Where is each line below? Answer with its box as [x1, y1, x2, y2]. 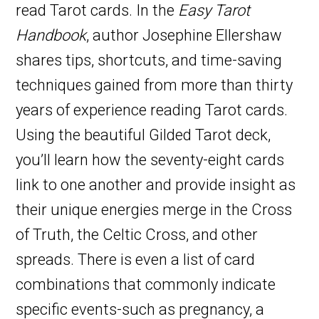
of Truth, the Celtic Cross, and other [16, 225, 258, 244]
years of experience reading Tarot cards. [16, 100, 288, 119]
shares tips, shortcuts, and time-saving [16, 51, 283, 69]
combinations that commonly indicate [16, 275, 276, 293]
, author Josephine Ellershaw [86, 26, 283, 44]
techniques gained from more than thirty [16, 75, 293, 94]
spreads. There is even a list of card [16, 250, 256, 268]
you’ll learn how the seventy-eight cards [16, 150, 285, 169]
